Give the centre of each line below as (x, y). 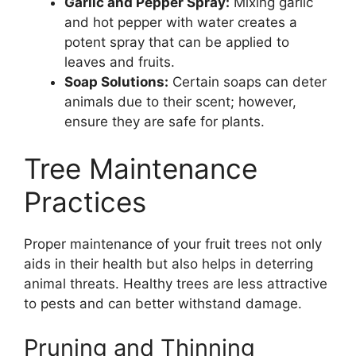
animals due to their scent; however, (180, 101)
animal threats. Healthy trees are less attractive (176, 284)
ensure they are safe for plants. (164, 121)
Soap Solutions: (116, 81)
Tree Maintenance (141, 168)
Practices (85, 202)
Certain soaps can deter (248, 81)
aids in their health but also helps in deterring (168, 264)
